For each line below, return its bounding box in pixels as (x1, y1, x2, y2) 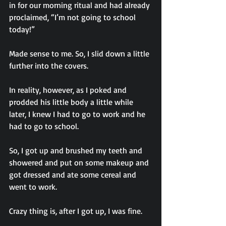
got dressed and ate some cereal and (9, 169, 138, 180)
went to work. (9, 182, 57, 192)
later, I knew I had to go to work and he (9, 109, 147, 119)
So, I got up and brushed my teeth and (9, 145, 144, 155)
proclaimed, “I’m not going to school (9, 12, 138, 22)
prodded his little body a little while (9, 97, 135, 107)
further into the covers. (9, 61, 88, 71)
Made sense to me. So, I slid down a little (9, 48, 151, 59)
